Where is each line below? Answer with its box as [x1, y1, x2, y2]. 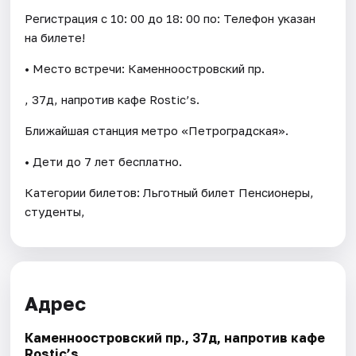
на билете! [25, 29, 86, 44]
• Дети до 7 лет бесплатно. [25, 153, 183, 168]
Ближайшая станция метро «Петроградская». [25, 122, 289, 137]
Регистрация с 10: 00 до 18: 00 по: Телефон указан [25, 10, 316, 25]
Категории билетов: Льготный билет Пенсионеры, [25, 184, 315, 199]
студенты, [25, 203, 86, 219]
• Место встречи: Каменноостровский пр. [25, 60, 265, 75]
